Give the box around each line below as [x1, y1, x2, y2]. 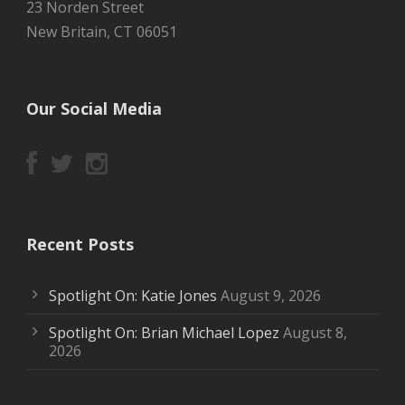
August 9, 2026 [221, 286, 321, 306]
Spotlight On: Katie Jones [49, 286, 217, 306]
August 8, [283, 323, 347, 343]
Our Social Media [26, 98, 162, 119]
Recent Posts [26, 233, 134, 255]
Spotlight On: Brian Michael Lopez [49, 323, 279, 343]
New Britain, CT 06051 [26, 22, 177, 42]
